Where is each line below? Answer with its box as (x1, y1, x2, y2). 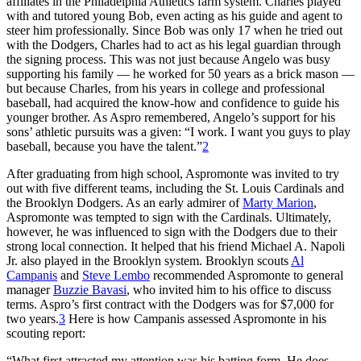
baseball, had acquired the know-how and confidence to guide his (6, 95, 339, 110)
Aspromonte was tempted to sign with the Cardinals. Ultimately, (6, 210, 331, 224)
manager (6, 282, 53, 297)
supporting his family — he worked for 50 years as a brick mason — (6, 66, 355, 81)
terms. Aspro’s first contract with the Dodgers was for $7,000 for (6, 297, 334, 311)
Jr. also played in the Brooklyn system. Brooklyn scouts (6, 253, 291, 268)
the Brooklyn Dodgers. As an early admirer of (6, 195, 243, 210)
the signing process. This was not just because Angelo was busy (6, 52, 330, 66)
